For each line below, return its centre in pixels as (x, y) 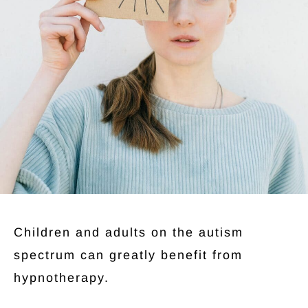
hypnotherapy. (62, 278)
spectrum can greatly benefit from (128, 255)
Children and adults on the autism (129, 232)
